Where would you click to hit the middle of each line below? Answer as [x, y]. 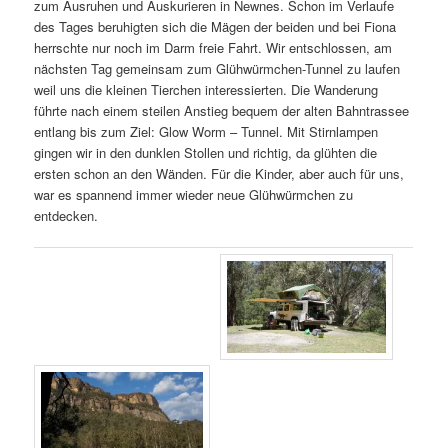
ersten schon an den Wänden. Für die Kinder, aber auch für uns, [219, 173]
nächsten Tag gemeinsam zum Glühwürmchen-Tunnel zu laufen [217, 68]
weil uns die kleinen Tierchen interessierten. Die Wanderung [206, 89]
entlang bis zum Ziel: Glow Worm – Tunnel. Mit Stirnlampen [206, 131]
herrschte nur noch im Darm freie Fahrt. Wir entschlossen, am [213, 47]
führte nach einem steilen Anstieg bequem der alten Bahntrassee [222, 110]
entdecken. [66, 215]
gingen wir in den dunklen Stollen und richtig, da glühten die [206, 152]
